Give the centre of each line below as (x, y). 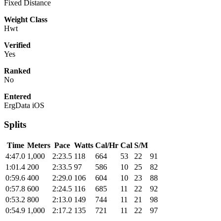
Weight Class (26, 20)
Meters (39, 145)
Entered (18, 97)
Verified (17, 45)
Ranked (17, 71)
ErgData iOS (24, 106)
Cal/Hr (107, 145)
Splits (15, 125)
